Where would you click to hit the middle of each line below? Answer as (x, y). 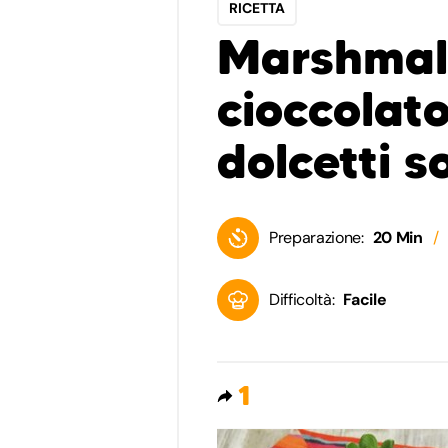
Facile (365, 299)
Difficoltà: (302, 299)
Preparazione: (316, 237)
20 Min (397, 237)
